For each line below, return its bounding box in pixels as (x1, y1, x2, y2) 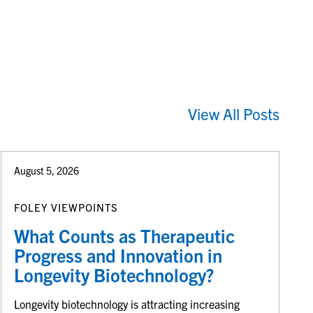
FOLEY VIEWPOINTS (14, 200, 119, 214)
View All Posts (188, 103, 280, 124)
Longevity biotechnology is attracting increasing (14, 296, 240, 311)
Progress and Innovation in (14, 243, 223, 266)
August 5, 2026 (14, 164, 80, 177)
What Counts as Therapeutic (14, 224, 235, 247)
